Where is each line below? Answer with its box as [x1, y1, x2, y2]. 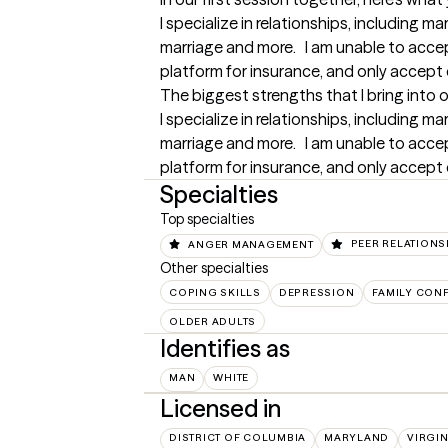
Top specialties [160, 210, 254, 229]
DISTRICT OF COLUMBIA [169, 431, 306, 444]
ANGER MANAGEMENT [188, 237, 314, 251]
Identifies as [160, 334, 290, 363]
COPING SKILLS [169, 285, 261, 299]
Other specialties [160, 258, 268, 277]
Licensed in [160, 394, 281, 423]
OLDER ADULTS [169, 314, 256, 328]
